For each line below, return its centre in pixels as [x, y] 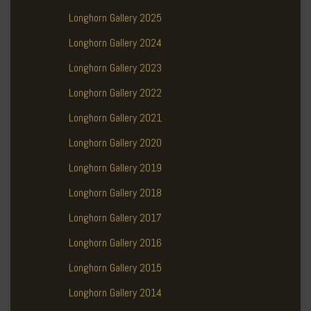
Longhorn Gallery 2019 [115, 168]
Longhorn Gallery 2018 [115, 193]
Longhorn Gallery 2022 [115, 93]
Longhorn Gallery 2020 [115, 143]
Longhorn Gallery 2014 [115, 293]
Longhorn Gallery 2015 [115, 268]
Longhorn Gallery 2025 [115, 18]
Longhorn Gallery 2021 [115, 118]
